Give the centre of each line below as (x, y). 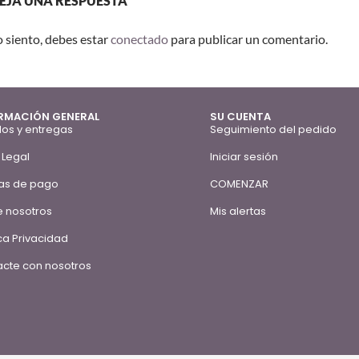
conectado (139, 39)
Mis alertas (238, 212)
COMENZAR (240, 184)
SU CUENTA (241, 117)
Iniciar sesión (244, 157)
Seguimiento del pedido (274, 130)
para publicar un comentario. (248, 39)
